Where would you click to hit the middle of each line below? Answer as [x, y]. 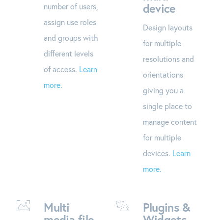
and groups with [71, 37]
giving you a [163, 90]
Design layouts [167, 27]
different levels [69, 53]
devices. [157, 153]
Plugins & [166, 207]
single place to [167, 106]
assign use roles [70, 22]
